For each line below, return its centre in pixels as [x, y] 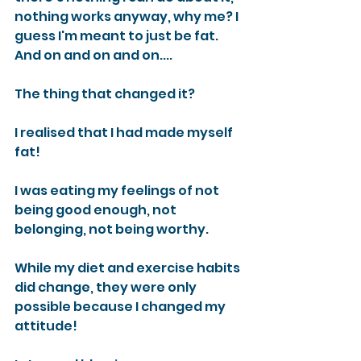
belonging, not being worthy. [112, 229]
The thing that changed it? [105, 93]
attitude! [46, 326]
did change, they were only [107, 287]
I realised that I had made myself [125, 132]
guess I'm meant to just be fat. [118, 35]
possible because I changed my [121, 306]
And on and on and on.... [93, 55]
